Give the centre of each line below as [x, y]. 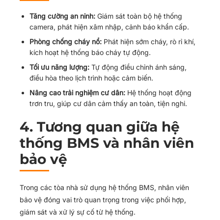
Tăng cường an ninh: [62, 16]
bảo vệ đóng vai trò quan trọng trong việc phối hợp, [103, 200]
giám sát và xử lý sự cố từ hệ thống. [78, 212]
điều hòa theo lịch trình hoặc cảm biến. [91, 78]
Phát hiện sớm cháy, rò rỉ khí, [149, 41]
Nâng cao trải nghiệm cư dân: [77, 93]
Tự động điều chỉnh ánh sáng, [138, 67]
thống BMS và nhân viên [107, 143]
